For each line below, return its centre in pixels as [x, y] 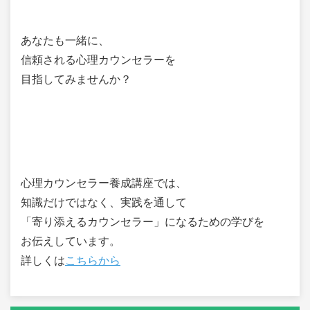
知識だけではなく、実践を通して [104, 202]
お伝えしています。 [71, 241]
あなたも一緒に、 [65, 40]
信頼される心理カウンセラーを [98, 60]
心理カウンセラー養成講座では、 [104, 183]
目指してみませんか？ [76, 79]
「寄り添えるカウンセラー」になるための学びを [143, 221]
